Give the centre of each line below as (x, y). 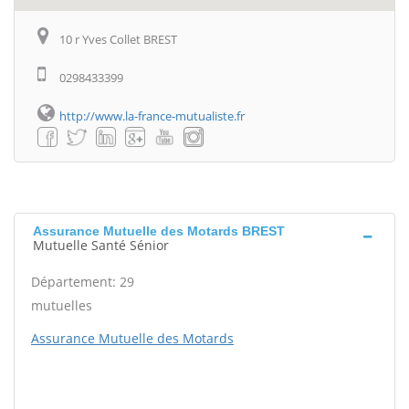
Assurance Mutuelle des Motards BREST (159, 231)
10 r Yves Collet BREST (118, 39)
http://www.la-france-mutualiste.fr (152, 116)
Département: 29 (83, 282)
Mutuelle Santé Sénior (101, 246)
